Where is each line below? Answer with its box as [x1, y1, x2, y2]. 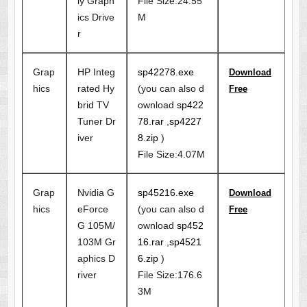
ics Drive [77, 12, 114, 23]
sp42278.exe [137, 66, 194, 78]
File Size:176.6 [137, 269, 202, 281]
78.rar [137, 116, 164, 127]
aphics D [77, 253, 115, 265]
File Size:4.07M [137, 149, 205, 160]
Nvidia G [77, 187, 114, 199]
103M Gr [77, 236, 116, 248]
